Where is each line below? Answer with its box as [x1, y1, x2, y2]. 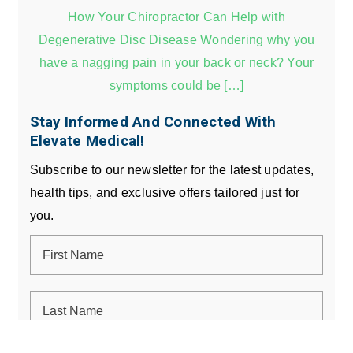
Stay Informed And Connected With [29, 113, 277, 131]
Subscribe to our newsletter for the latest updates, [29, 162, 314, 176]
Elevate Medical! [29, 132, 145, 150]
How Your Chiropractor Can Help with [68, 9, 285, 24]
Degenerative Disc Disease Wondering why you [38, 32, 315, 46]
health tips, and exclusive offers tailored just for [29, 184, 300, 199]
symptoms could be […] [109, 77, 244, 92]
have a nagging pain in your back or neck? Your [39, 54, 314, 69]
